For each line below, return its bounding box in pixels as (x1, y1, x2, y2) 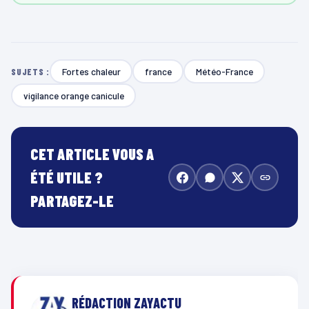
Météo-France (195, 65, 253, 77)
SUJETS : (11, 66, 50, 77)
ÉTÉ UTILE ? (30, 168, 103, 187)
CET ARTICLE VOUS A (30, 145, 154, 163)
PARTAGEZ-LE (30, 192, 114, 210)
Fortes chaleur (61, 65, 121, 77)
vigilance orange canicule (23, 89, 124, 101)
